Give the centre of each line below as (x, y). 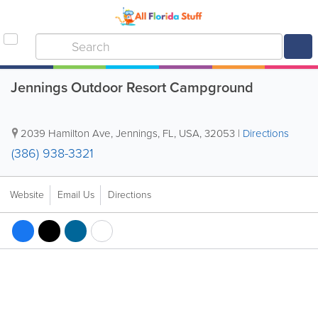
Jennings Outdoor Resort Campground (132, 87)
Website (27, 195)
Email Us (76, 195)
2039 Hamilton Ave (66, 133)
